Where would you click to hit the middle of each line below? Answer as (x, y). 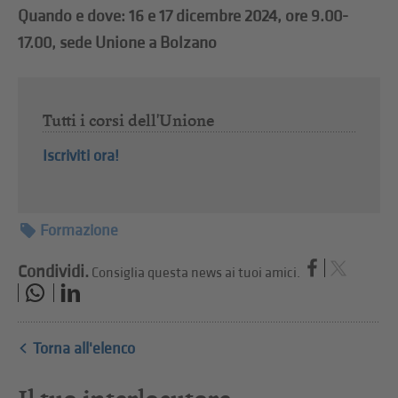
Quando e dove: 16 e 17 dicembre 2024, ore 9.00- (183, 16)
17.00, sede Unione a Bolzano (118, 43)
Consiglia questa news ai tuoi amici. (196, 274)
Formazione (80, 231)
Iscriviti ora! (80, 156)
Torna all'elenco (84, 348)
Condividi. (54, 272)
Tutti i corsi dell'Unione (128, 121)
